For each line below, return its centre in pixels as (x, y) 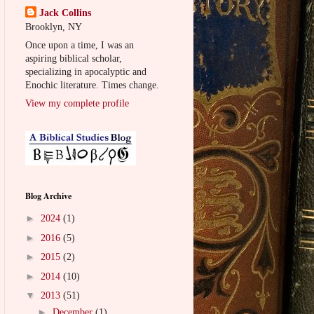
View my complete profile (77, 103)
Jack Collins (65, 13)
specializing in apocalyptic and (86, 71)
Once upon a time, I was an (80, 45)
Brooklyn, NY (54, 27)
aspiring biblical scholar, (74, 58)
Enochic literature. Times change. (92, 85)
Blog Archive (48, 196)
